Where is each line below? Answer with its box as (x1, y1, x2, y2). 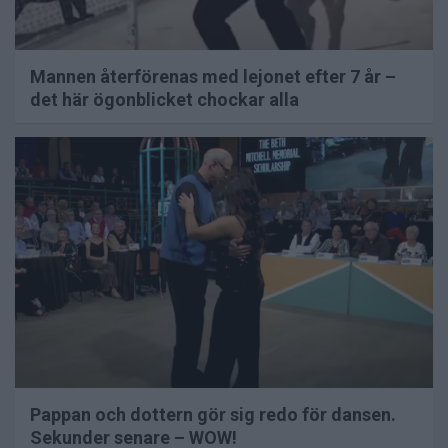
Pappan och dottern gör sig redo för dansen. (30, 404, 396, 426)
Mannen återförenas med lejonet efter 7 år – (30, 66, 396, 88)
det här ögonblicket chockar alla (30, 89, 299, 111)
